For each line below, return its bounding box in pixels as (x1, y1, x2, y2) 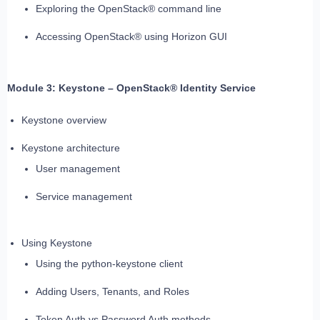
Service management (36, 191, 132, 203)
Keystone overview (21, 114, 106, 126)
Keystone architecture (21, 142, 120, 154)
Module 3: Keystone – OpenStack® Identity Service (7, 82, 256, 94)
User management (36, 163, 120, 175)
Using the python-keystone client (36, 258, 183, 270)
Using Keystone (21, 237, 92, 249)
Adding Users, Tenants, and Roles (36, 286, 189, 298)
